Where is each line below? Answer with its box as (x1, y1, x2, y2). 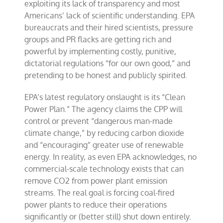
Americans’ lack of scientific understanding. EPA (24, 10, 195, 20)
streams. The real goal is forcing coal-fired (24, 188, 175, 198)
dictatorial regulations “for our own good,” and (24, 58, 191, 68)
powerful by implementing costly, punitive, (24, 46, 177, 56)
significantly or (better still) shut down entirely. (24, 212, 192, 222)
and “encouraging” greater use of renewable (24, 140, 184, 150)
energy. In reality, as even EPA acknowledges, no (24, 152, 197, 162)
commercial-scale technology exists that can (24, 164, 184, 174)
